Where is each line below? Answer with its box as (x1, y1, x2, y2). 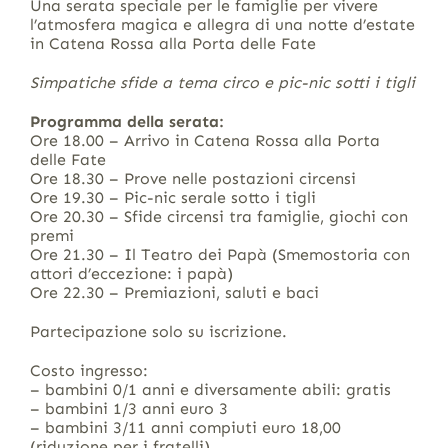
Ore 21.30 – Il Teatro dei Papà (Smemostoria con (29, 244, 410, 264)
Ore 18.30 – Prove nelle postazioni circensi (29, 168, 356, 188)
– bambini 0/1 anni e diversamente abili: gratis (29, 379, 391, 399)
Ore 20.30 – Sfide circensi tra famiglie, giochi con (29, 206, 408, 226)
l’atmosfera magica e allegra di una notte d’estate (29, 14, 415, 34)
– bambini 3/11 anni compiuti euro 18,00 (29, 417, 341, 437)
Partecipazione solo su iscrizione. (29, 321, 287, 341)
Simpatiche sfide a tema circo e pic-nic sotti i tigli (29, 72, 415, 92)
